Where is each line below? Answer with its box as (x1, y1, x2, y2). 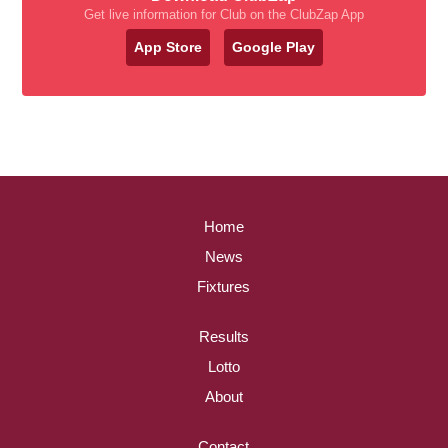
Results (198, 328, 249, 345)
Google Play (231, 39, 315, 55)
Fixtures (197, 278, 251, 295)
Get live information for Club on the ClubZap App (84, 7, 364, 22)
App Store (133, 39, 202, 55)
